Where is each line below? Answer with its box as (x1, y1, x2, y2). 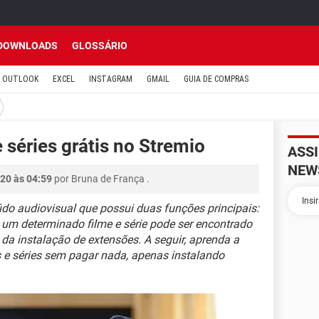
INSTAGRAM (89, 74, 132, 84)
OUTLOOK (2, 74, 38, 84)
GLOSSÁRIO (72, 40, 127, 51)
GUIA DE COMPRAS (184, 74, 249, 84)
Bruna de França (71, 173, 145, 184)
